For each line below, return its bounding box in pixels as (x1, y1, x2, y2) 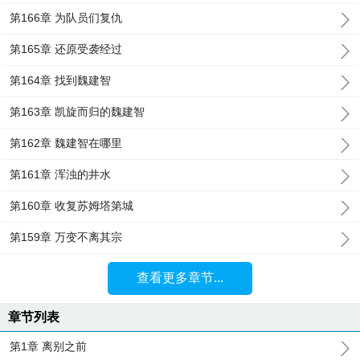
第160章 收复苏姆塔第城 (10, 199, 134, 212)
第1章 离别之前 (10, 340, 88, 353)
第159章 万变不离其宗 (10, 231, 123, 243)
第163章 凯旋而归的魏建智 (10, 105, 145, 118)
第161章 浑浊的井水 (10, 168, 112, 181)
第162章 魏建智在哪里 (10, 137, 123, 149)
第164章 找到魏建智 (10, 74, 112, 87)
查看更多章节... (136, 271, 223, 284)
